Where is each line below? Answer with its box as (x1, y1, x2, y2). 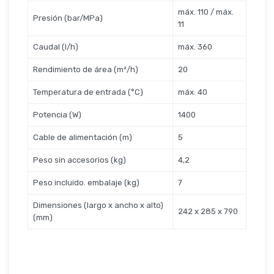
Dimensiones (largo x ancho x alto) (33, 201, 163, 210)
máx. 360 (178, 42, 212, 51)
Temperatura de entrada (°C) (33, 87, 143, 97)
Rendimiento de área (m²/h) (33, 65, 138, 74)
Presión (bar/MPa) (33, 13, 103, 23)
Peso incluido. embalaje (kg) (33, 178, 139, 187)
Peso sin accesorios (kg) (33, 155, 126, 165)
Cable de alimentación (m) (33, 133, 132, 142)
